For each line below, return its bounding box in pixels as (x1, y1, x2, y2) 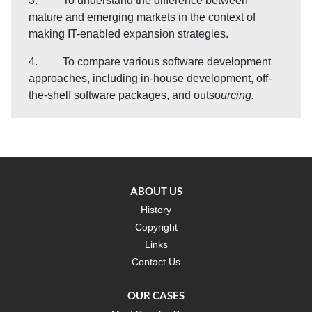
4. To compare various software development (29, 55, 271, 68)
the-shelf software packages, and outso (29, 88, 221, 101)
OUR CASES (127, 288, 185, 302)
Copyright (134, 221, 178, 233)
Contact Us (132, 256, 180, 267)
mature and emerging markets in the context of (29, 10, 256, 23)
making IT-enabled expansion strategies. (29, 27, 228, 40)
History (141, 203, 171, 215)
